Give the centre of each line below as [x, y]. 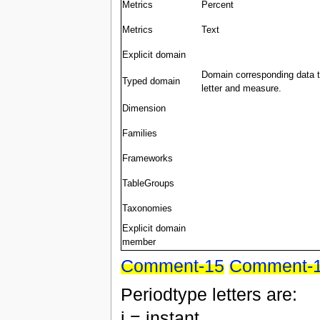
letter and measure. [241, 89]
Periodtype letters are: [209, 294]
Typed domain [151, 82]
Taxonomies [147, 209]
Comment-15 [172, 266]
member [139, 242]
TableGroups [148, 184]
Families [139, 134]
